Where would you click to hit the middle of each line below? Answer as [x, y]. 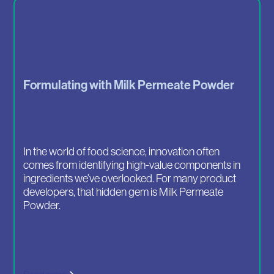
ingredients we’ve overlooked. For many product [130, 178]
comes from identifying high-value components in [132, 165]
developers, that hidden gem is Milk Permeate [124, 191]
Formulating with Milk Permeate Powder [129, 85]
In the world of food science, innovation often [122, 151]
